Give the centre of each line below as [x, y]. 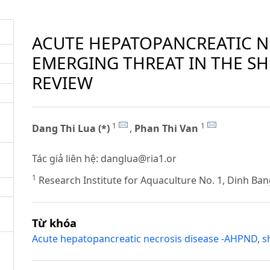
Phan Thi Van [167, 128]
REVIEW [63, 83]
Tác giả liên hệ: [67, 158]
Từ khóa [55, 222]
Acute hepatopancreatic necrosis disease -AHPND [145, 238]
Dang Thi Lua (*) [71, 128]
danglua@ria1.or [139, 158]
